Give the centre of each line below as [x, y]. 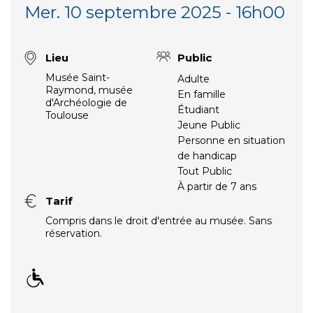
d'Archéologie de [86, 103]
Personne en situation [231, 140]
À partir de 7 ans [217, 187]
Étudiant [198, 110]
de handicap [207, 156]
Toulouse [67, 115]
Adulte [194, 79]
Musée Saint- [78, 78]
